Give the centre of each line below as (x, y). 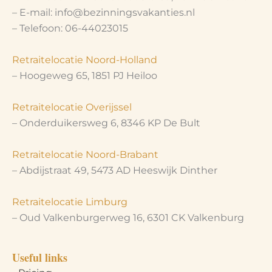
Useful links (40, 257)
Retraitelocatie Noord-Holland (85, 59)
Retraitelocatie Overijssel (72, 107)
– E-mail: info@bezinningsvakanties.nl (104, 12)
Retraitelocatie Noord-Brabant (85, 154)
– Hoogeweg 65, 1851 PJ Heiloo (85, 75)
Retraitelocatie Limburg (70, 202)
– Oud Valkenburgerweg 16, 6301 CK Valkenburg (128, 217)
